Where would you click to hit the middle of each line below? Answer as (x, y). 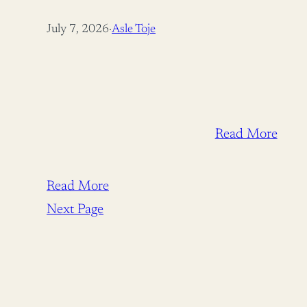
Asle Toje (134, 29)
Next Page (75, 209)
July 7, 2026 (78, 29)
